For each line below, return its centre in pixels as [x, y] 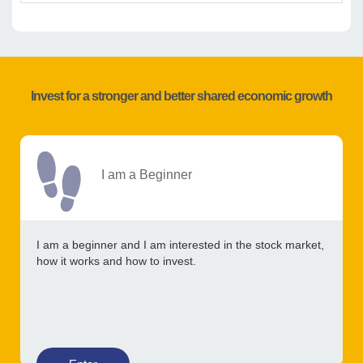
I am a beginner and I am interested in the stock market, [180, 245]
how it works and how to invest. [116, 261]
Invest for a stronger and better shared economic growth [181, 96]
